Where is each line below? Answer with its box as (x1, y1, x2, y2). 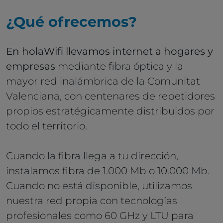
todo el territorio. (6, 120, 87, 132)
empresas (6, 60, 55, 73)
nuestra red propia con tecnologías (6, 195, 177, 207)
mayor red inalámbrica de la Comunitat (6, 75, 200, 88)
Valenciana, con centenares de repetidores (6, 90, 215, 103)
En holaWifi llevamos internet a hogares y (6, 45, 213, 58)
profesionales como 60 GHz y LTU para (6, 210, 194, 222)
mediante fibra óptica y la (55, 60, 183, 73)
